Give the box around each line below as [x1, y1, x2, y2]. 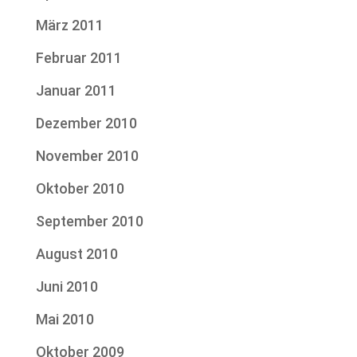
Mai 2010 [35, 311, 94, 328]
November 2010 [35, 147, 139, 165]
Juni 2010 [35, 278, 98, 296]
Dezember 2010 [35, 115, 137, 132]
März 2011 [35, 17, 104, 34]
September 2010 [35, 213, 143, 230]
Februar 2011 [35, 49, 122, 67]
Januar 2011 [35, 82, 116, 100]
